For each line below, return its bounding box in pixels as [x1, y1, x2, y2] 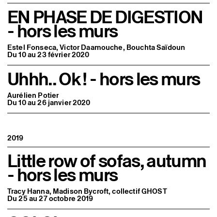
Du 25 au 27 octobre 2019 [7, 193, 93, 204]
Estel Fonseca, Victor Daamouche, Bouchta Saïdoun [7, 42, 186, 52]
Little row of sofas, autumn [7, 148, 206, 173]
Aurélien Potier [7, 90, 59, 101]
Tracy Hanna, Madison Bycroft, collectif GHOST [7, 186, 167, 197]
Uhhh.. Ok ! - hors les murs [7, 66, 200, 92]
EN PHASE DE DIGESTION [7, 4, 203, 30]
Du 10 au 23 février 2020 [7, 49, 90, 60]
